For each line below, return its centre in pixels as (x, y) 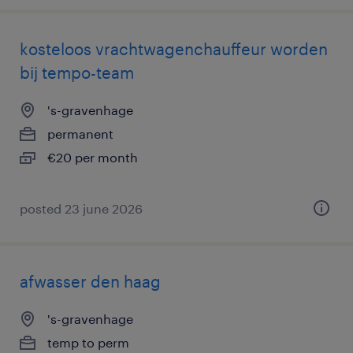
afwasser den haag (90, 281)
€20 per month (93, 157)
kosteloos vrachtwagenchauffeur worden (174, 49)
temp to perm (88, 342)
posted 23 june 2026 (81, 208)
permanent (80, 134)
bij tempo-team (77, 72)
